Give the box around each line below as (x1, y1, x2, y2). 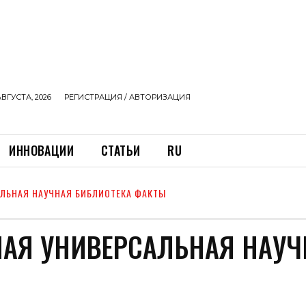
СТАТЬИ (101, 141, 141, 159)
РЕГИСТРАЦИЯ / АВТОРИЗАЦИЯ (64, 92, 191, 102)
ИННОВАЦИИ (9, 141, 74, 159)
